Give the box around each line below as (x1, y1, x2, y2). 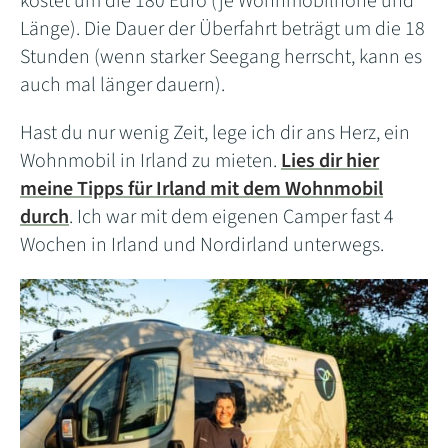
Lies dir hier (281, 147, 379, 176)
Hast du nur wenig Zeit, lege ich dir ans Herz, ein (20, 119, 410, 148)
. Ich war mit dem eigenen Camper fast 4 (69, 203, 394, 232)
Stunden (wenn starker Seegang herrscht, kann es (20, 43, 422, 72)
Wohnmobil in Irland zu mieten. (20, 147, 281, 176)
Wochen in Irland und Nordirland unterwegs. (20, 231, 384, 260)
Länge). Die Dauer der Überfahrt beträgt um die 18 (20, 15, 425, 44)
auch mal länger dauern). (20, 71, 225, 100)
